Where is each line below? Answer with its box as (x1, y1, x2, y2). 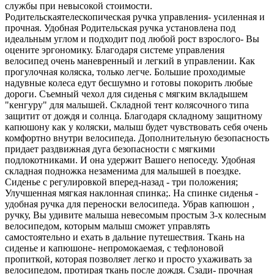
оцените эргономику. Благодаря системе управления (5, 44, 224, 55)
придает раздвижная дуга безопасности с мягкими (5, 143, 215, 154)
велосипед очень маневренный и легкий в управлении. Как (5, 55, 255, 66)
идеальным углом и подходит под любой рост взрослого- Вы (5, 33, 259, 44)
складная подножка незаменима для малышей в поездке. (5, 165, 241, 176)
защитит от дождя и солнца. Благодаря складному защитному (5, 110, 262, 121)
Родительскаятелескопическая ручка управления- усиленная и (5, 11, 265, 22)
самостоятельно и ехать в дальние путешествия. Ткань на (5, 231, 245, 242)
